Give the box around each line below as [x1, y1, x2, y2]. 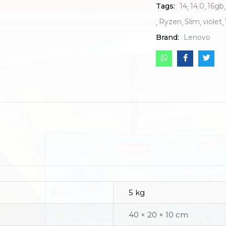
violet [203, 17, 222, 27]
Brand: [156, 33, 181, 42]
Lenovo [184, 33, 210, 42]
